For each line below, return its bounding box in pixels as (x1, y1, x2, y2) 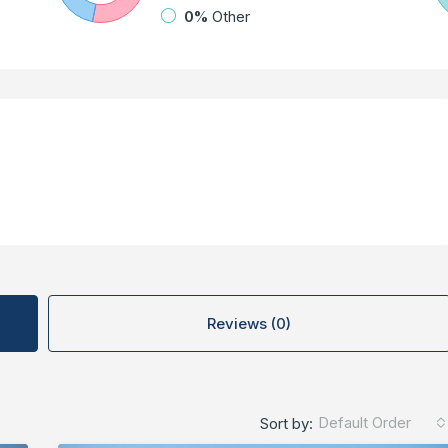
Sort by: (260, 413, 313, 433)
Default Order (318, 413, 411, 433)
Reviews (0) (207, 314, 292, 334)
